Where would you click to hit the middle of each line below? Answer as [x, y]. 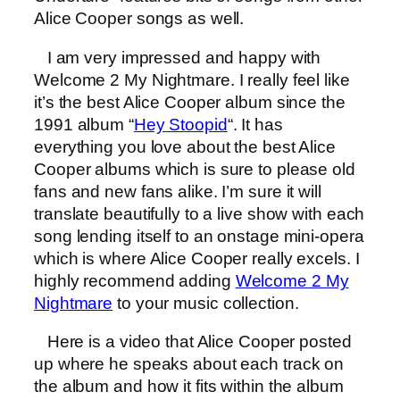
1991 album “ [84, 124]
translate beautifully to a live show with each [200, 213]
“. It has [255, 124]
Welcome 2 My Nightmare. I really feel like [192, 79]
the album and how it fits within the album [189, 387]
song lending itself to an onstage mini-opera [199, 236]
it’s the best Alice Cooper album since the [190, 102]
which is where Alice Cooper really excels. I [197, 258]
